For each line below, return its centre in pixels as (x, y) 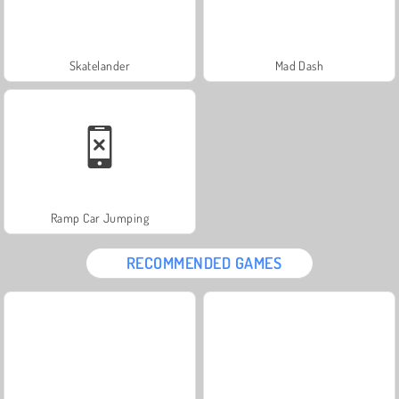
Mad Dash (299, 65)
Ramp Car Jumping (100, 217)
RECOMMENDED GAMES (204, 262)
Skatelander (100, 65)
